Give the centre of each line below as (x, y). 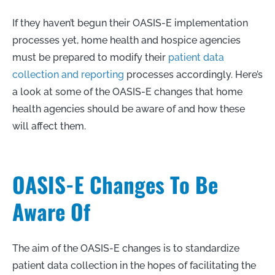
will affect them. (49, 126)
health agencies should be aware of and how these (129, 109)
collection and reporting (69, 74)
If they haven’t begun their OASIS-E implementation (130, 23)
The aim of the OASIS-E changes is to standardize (126, 248)
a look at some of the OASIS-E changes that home (127, 91)
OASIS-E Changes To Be (115, 184)
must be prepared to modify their (90, 57)
